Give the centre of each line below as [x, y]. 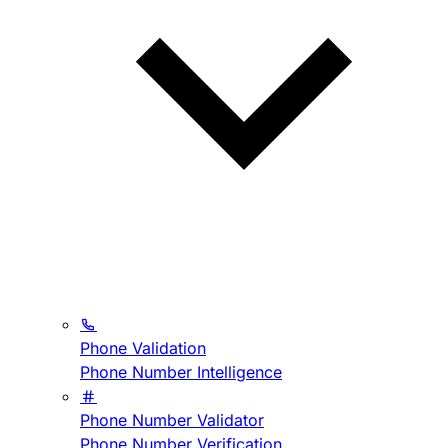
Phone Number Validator [172, 420]
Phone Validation [143, 348]
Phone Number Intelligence [181, 372]
